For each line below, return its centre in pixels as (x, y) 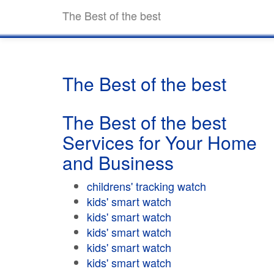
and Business (118, 162)
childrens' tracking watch (146, 186)
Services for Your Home (160, 142)
